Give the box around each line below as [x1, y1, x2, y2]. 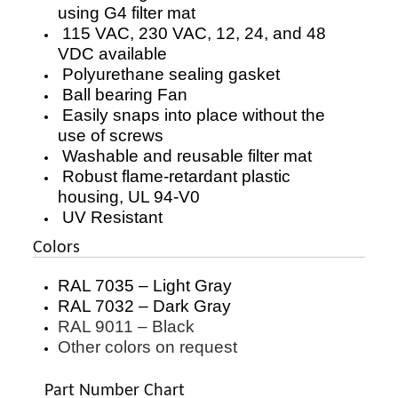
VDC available [58, 44, 167, 64]
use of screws [58, 126, 163, 146]
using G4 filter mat [58, 4, 195, 23]
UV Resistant [58, 208, 163, 227]
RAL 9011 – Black [58, 317, 195, 337]
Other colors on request [58, 338, 237, 357]
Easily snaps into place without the [58, 106, 325, 125]
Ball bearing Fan [58, 85, 187, 105]
